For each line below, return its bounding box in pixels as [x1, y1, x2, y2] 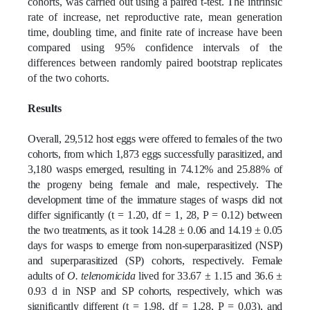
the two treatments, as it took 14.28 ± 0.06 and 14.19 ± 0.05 [28, 224, 282, 236]
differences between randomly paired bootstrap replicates [28, 56, 282, 69]
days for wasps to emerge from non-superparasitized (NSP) [28, 239, 282, 251]
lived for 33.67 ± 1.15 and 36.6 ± [135, 269, 283, 282]
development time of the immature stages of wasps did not [28, 193, 282, 206]
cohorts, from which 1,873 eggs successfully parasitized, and [28, 147, 282, 160]
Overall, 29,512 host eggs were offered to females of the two [28, 132, 282, 145]
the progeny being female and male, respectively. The [28, 178, 282, 190]
